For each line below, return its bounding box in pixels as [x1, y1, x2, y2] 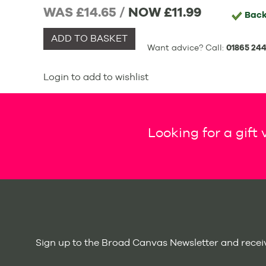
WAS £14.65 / [43, 4, 125, 20]
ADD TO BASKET [50, 33, 128, 45]
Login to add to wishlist [43, 71, 148, 83]
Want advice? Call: [147, 43, 226, 52]
